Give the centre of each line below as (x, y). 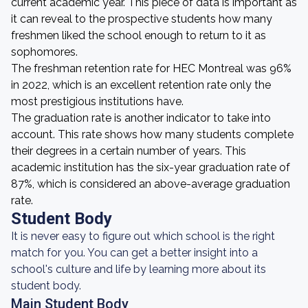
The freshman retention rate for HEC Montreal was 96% (151, 68)
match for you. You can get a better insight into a (134, 253)
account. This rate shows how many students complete (152, 134)
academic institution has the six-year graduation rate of (151, 167)
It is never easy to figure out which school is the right (143, 236)
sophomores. (44, 52)
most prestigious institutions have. (97, 101)
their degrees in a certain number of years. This (129, 151)
